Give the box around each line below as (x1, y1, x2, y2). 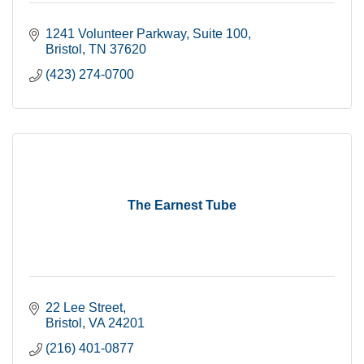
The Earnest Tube (128, 198, 236, 212)
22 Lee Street (45, 301, 123, 314)
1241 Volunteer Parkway (45, 27, 186, 41)
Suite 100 (193, 27, 248, 41)
